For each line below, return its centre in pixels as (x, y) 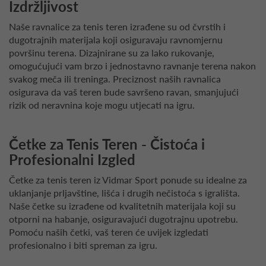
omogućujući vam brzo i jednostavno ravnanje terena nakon (132, 66)
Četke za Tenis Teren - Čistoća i (107, 144)
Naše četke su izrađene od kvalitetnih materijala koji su (122, 206)
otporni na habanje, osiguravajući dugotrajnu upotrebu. (123, 219)
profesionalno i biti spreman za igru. (83, 245)
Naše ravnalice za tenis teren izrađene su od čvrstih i (117, 27)
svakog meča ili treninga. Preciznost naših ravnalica (115, 79)
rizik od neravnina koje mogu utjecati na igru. (102, 105)
